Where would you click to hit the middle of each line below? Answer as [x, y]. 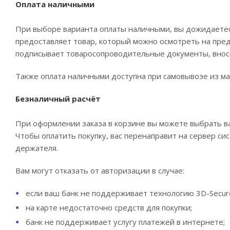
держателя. [37, 148]
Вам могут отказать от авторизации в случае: [100, 170]
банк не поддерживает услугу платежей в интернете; [125, 222]
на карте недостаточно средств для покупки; [109, 207]
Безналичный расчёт [58, 99]
